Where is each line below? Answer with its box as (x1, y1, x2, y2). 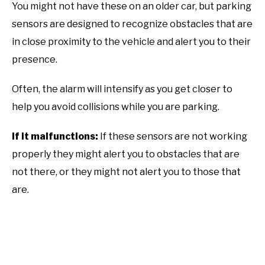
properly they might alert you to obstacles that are (12, 148, 240, 160)
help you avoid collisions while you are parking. (12, 101, 219, 112)
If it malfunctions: (12, 130, 98, 142)
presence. (12, 53, 57, 65)
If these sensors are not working (98, 130, 247, 142)
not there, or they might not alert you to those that (12, 166, 241, 177)
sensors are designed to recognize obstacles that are (12, 18, 253, 30)
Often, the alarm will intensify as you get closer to (12, 83, 232, 95)
